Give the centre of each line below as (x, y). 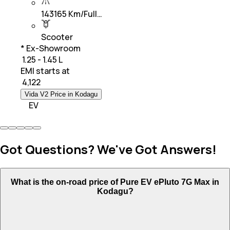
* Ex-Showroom (51, 49)
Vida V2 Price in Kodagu (61, 94)
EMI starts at (45, 71)
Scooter (57, 37)
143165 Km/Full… (72, 14)
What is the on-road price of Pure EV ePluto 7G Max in (115, 182)
